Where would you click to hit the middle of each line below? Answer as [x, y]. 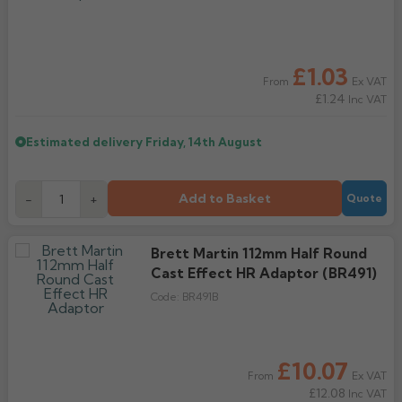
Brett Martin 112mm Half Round [258, 253]
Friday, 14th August [204, 142]
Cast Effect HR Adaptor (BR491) [263, 273]
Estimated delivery [86, 142]
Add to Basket [225, 198]
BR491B [200, 297]
